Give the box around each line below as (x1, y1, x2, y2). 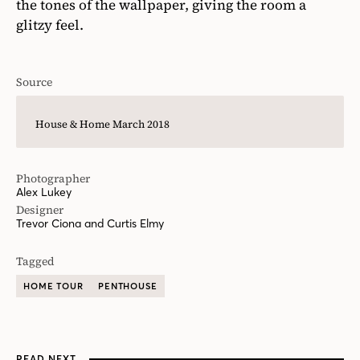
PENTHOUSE (97, 280, 157, 292)
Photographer (16, 170, 90, 187)
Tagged (16, 253, 55, 270)
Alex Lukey (16, 185, 72, 200)
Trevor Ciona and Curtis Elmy (16, 216, 164, 231)
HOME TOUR (23, 280, 84, 292)
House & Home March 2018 (35, 117, 170, 132)
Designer (16, 202, 63, 219)
